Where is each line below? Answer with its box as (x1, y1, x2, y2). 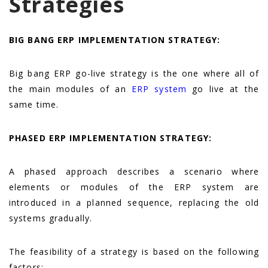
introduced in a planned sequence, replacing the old (9, 196, 259, 208)
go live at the (187, 83, 259, 95)
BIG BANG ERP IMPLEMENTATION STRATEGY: (9, 33, 221, 45)
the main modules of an (9, 83, 132, 95)
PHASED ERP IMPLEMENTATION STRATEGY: (9, 132, 212, 144)
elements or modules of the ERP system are (9, 181, 259, 193)
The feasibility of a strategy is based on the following (9, 245, 259, 257)
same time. (9, 98, 59, 110)
